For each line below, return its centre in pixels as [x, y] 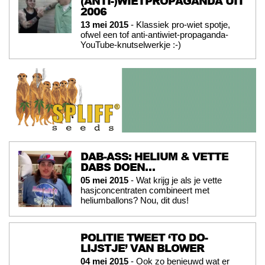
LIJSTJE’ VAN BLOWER [142, 248]
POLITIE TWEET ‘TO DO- [144, 237]
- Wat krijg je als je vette [175, 180]
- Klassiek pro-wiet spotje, [179, 24]
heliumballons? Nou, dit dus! [135, 200]
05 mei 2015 [104, 180]
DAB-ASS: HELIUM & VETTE [154, 156]
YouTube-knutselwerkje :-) [131, 44]
